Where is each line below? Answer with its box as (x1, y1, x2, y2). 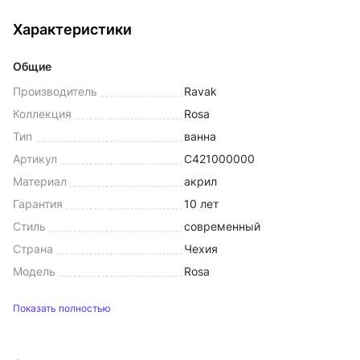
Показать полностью (13, 302, 111, 314)
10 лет (184, 197, 219, 211)
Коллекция (13, 107, 72, 121)
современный (184, 219, 260, 233)
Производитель (13, 84, 97, 98)
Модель (13, 264, 55, 278)
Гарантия (13, 197, 63, 211)
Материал (13, 174, 67, 188)
